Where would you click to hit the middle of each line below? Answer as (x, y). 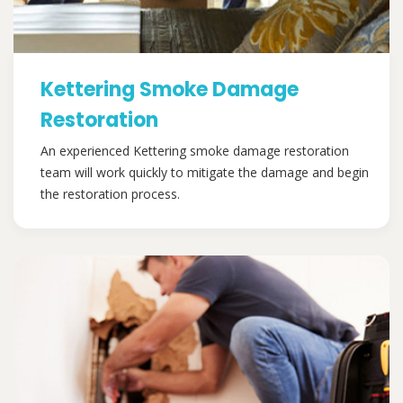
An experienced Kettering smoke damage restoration (195, 150)
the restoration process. (110, 193)
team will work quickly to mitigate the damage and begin (205, 172)
